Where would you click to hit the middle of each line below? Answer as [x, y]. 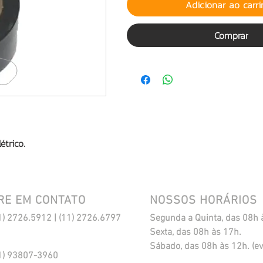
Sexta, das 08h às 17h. [195, 232]
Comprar [231, 35]
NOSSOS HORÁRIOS [203, 201]
